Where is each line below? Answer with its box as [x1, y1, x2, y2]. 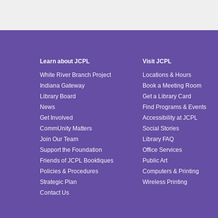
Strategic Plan [40, 179, 77, 186]
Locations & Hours [143, 72, 191, 79]
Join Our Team [40, 136, 78, 143]
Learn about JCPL [40, 58, 90, 65]
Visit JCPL [143, 58, 171, 65]
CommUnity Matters [40, 125, 92, 132]
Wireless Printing [143, 179, 187, 186]
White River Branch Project [40, 72, 111, 79]
